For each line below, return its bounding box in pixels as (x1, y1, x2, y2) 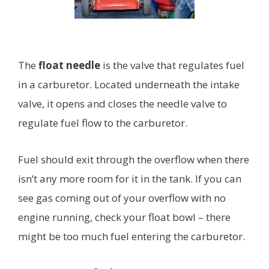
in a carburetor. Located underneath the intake (18, 77, 240, 92)
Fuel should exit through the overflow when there (18, 153, 249, 167)
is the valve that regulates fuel (100, 58, 244, 73)
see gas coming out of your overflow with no (18, 191, 226, 205)
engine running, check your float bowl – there (18, 210, 231, 225)
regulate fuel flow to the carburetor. (18, 116, 187, 130)
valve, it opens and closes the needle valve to (18, 97, 227, 111)
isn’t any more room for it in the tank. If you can (18, 172, 241, 186)
